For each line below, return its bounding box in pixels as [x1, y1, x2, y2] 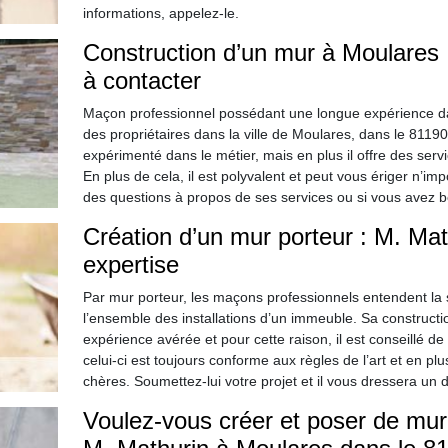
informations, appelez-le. [82, 5, 239, 21]
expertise [82, 251, 179, 278]
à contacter [82, 67, 201, 94]
